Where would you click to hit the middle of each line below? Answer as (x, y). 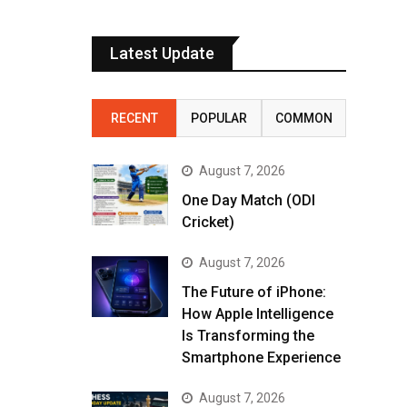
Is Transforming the (248, 336)
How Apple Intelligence (258, 314)
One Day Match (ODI (248, 200)
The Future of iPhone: (254, 292)
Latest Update (162, 53)
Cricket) (208, 222)
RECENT (134, 118)
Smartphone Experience (261, 357)
